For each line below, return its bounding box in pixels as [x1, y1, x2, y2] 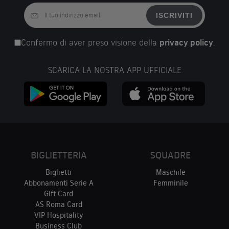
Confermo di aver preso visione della [20, 37, 159, 48]
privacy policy [159, 37, 213, 48]
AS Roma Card [35, 200, 82, 210]
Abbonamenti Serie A [24, 178, 94, 188]
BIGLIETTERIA [30, 149, 87, 162]
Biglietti [45, 168, 72, 177]
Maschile [155, 168, 186, 177]
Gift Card [44, 189, 73, 199]
